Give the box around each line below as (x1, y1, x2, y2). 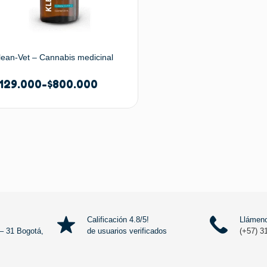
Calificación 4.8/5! (87, 215, 149, 224)
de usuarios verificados (87, 226, 167, 235)
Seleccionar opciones (39, 148, 110, 157)
